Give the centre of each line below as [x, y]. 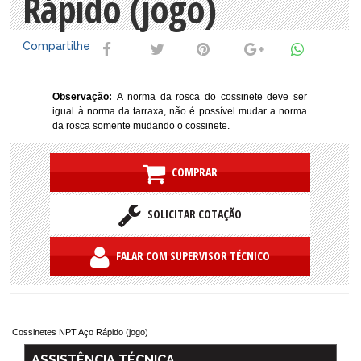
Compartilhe [57, 46]
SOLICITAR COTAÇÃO [191, 214]
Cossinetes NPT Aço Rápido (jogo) [80, 332]
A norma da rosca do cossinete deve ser [212, 96]
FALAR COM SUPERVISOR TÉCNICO [189, 255]
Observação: [85, 96]
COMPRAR [191, 172]
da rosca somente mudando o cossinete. [141, 125]
